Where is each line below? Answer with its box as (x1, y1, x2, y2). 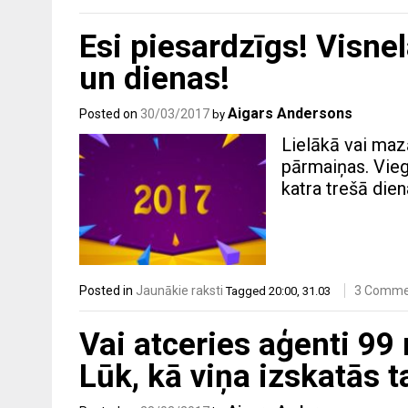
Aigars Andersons (228, 105, 352, 123)
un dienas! (79, 60, 229, 98)
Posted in (79, 282, 136, 298)
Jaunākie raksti (136, 282, 223, 298)
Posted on (79, 107, 140, 122)
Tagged (226, 283, 269, 298)
